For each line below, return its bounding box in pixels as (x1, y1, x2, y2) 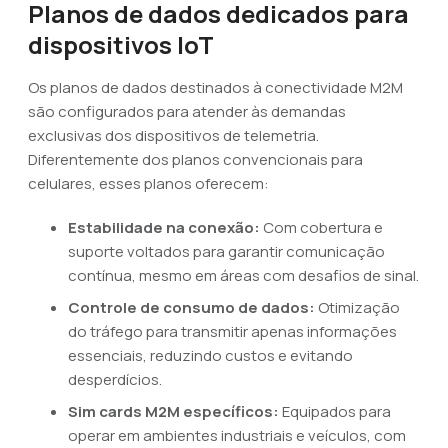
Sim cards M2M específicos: (68, 401, 279, 422)
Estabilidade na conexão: (68, 217, 260, 238)
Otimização (315, 297, 400, 318)
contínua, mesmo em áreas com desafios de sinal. (68, 265, 419, 286)
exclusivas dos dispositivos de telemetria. (28, 125, 319, 146)
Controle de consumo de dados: (68, 297, 315, 318)
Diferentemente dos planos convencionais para (28, 149, 363, 170)
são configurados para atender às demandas (28, 101, 346, 122)
